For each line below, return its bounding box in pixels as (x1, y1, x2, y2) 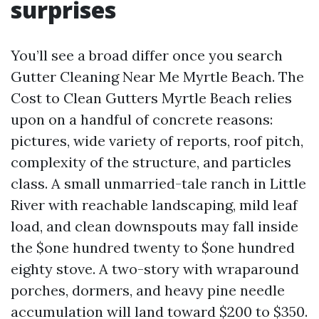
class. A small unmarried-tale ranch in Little (11, 174, 306, 192)
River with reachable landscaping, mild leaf (11, 196, 298, 214)
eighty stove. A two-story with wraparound (11, 260, 299, 278)
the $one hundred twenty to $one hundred (11, 239, 295, 256)
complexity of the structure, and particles (11, 153, 291, 171)
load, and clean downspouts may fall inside (11, 217, 298, 235)
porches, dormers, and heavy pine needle (11, 281, 285, 299)
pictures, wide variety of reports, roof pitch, (11, 132, 303, 150)
